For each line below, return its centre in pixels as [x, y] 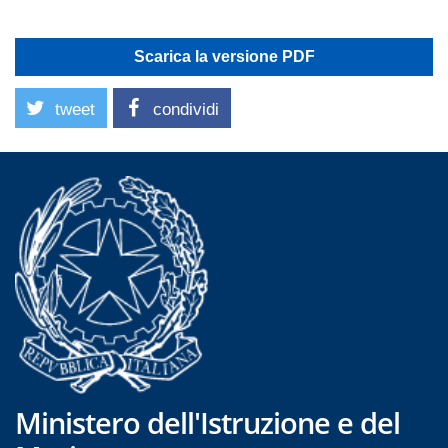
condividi [186, 110]
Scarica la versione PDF [224, 57]
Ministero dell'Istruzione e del [207, 422]
